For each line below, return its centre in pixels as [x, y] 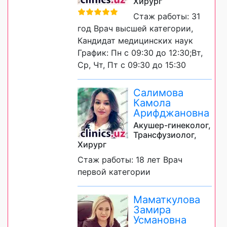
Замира [152, 210]
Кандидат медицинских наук [135, 41]
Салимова [158, 93]
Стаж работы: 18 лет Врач [130, 160]
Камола [152, 103]
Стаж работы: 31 [167, 16]
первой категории [114, 172]
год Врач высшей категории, [135, 29]
